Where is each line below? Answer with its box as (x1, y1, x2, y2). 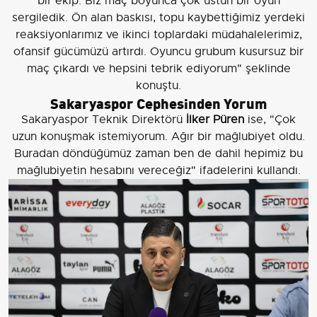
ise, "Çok (244, 113, 296, 127)
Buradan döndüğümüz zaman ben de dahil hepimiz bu (14, 146, 303, 161)
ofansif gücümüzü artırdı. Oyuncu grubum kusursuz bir (13, 45, 304, 59)
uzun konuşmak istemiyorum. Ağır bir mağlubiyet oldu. (12, 129, 305, 144)
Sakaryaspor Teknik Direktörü (21, 113, 186, 127)
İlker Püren (186, 113, 244, 127)
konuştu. (136, 79, 181, 93)
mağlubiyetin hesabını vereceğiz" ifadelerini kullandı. (16, 163, 301, 178)
